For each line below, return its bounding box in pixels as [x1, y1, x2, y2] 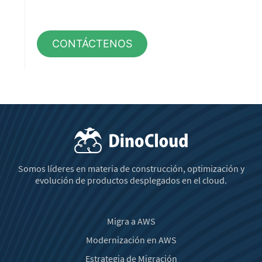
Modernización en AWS [85, 233, 177, 246]
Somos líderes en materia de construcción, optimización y [18, 162, 244, 174]
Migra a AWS [106, 215, 156, 227]
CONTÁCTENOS [52, 37, 133, 50]
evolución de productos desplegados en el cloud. [35, 174, 227, 186]
